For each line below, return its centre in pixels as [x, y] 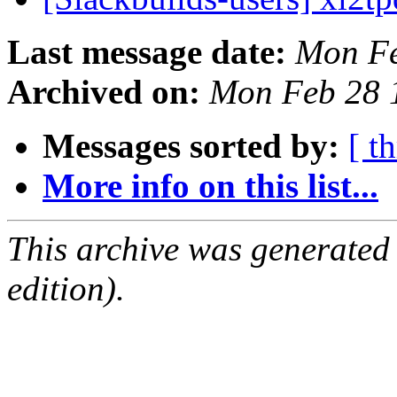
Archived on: [104, 92]
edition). [66, 289]
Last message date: [147, 52]
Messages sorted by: [191, 146]
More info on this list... [210, 186]
